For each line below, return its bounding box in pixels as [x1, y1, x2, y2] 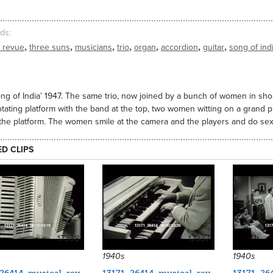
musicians [74, 42, 112, 53]
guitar [202, 42, 224, 53]
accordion [160, 42, 198, 53]
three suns [29, 42, 70, 53]
